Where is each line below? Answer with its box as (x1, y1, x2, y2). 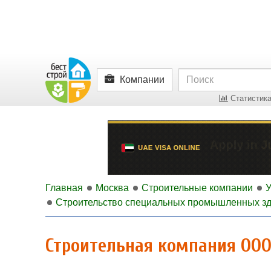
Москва (96, 183, 129, 193)
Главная (45, 183, 83, 193)
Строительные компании (142, 183, 253, 193)
